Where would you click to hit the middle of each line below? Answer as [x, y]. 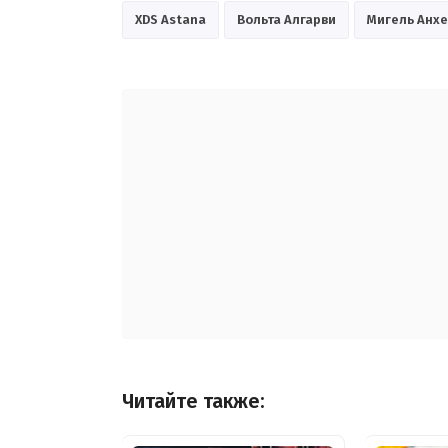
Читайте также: [193, 402]
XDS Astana [170, 20]
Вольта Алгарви [286, 20]
